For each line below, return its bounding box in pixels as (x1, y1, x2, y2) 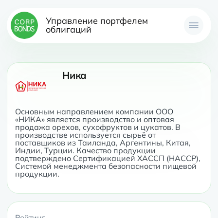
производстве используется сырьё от (15, 130, 156, 140)
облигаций (46, 24, 91, 35)
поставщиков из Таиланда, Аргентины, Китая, (15, 138, 191, 147)
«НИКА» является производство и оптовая (15, 114, 174, 124)
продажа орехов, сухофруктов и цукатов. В (15, 122, 181, 132)
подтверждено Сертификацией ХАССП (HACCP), (15, 153, 200, 163)
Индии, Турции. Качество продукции (15, 145, 156, 155)
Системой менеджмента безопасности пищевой (15, 161, 197, 171)
